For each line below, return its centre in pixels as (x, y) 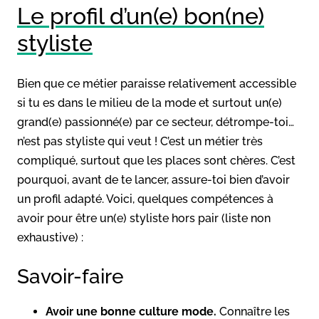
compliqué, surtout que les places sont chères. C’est (156, 160)
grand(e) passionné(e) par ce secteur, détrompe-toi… (156, 122)
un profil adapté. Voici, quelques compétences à (145, 199)
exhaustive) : (50, 237)
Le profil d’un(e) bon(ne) (141, 16)
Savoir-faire (70, 276)
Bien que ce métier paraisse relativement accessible (157, 83)
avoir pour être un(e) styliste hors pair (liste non (144, 218)
